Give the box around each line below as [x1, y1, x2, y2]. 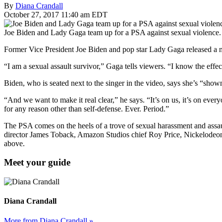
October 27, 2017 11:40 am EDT [4, 10, 108, 19]
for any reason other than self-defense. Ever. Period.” [4, 104, 169, 113]
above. [4, 139, 25, 148]
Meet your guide [4, 157, 70, 168]
